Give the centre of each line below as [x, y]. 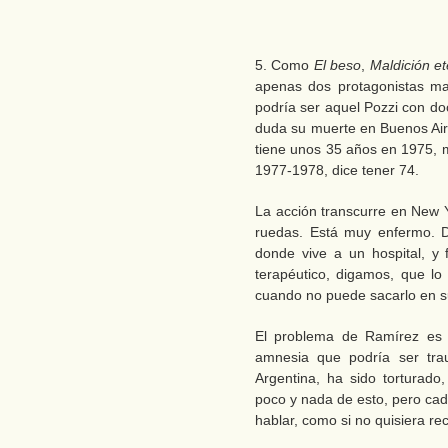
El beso [337, 65]
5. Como [284, 65]
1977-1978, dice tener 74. [337, 170]
